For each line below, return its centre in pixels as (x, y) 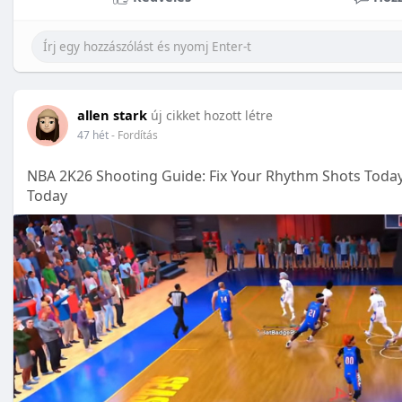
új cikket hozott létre (212, 115)
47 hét (93, 135)
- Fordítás (135, 135)
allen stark (112, 115)
